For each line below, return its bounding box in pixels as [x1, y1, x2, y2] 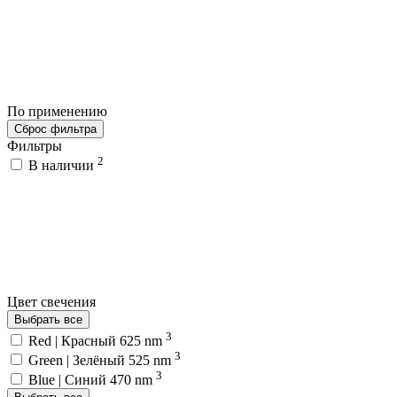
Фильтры [7, 137, 62, 153]
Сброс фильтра [14, 121, 97, 136]
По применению [7, 103, 111, 119]
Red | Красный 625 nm [28, 332, 166, 348]
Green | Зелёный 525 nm [28, 352, 175, 368]
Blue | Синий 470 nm [28, 372, 156, 388]
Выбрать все [14, 313, 82, 327]
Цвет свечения [7, 294, 99, 310]
